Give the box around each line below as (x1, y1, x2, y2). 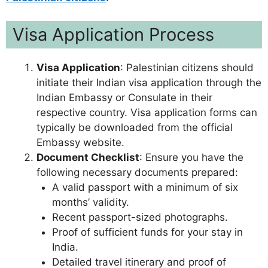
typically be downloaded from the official (36, 121, 233, 133)
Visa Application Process (13, 23, 214, 45)
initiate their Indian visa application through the (36, 76, 261, 89)
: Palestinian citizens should (120, 61, 254, 74)
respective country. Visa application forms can (36, 106, 257, 118)
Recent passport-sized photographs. (51, 211, 228, 223)
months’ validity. (51, 196, 129, 208)
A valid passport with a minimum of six (51, 181, 238, 193)
